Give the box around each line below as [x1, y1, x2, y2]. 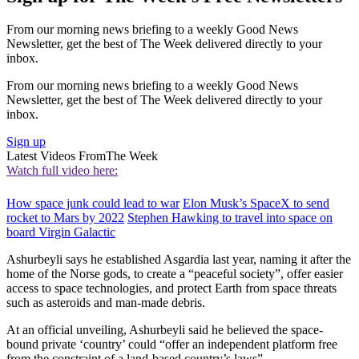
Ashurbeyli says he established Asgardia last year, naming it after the [6, 252, 351, 266]
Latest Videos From [6, 149, 106, 163]
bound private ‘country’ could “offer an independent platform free [6, 337, 337, 351]
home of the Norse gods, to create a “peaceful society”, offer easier [6, 266, 343, 280]
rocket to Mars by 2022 [6, 210, 124, 224]
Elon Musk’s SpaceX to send [183, 196, 329, 210]
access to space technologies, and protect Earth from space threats [6, 280, 337, 295]
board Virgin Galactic [6, 224, 115, 239]
